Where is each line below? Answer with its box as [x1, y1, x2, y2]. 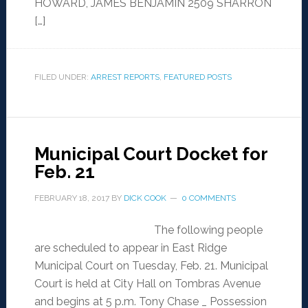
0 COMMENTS [181, 193, 236, 203]
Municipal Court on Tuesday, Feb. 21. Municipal [34, 259, 268, 273]
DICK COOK [123, 193, 166, 203]
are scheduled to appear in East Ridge [34, 241, 227, 255]
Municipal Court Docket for [34, 144, 267, 165]
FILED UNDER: [34, 72, 91, 82]
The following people [153, 223, 263, 237]
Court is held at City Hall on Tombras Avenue [34, 277, 261, 291]
